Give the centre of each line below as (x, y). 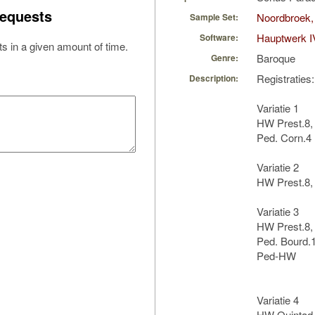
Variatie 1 (278, 108)
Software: (219, 38)
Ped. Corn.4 (284, 138)
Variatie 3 (278, 212)
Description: (214, 78)
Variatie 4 (278, 300)
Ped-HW (276, 256)
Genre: (225, 58)
